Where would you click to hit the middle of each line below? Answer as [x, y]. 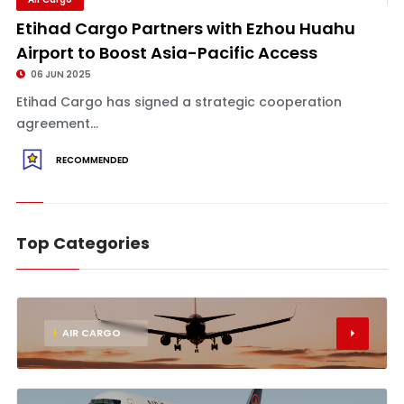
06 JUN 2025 [60, 74]
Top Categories [83, 243]
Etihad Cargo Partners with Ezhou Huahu [185, 28]
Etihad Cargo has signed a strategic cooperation [179, 102]
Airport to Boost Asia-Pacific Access [166, 53]
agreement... [57, 124]
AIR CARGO [91, 333]
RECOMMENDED [92, 160]
